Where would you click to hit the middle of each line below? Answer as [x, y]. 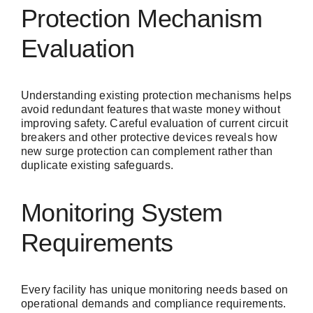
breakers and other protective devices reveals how [149, 138]
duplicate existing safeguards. [97, 166]
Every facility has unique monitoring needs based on [155, 290]
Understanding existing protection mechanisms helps [156, 96]
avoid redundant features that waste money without [151, 110]
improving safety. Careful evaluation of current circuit [155, 124]
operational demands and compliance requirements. [154, 304]
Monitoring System [122, 213]
